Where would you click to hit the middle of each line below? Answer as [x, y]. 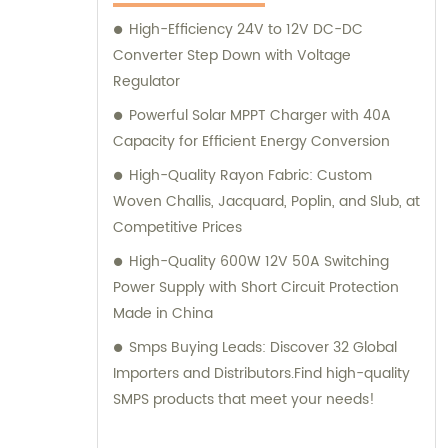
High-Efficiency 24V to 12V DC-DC [246, 30]
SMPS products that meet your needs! [244, 400]
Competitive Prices [177, 228]
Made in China [163, 314]
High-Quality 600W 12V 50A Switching [259, 262]
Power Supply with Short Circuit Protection [256, 288]
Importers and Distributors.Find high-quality [261, 374]
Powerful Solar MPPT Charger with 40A [260, 116]
